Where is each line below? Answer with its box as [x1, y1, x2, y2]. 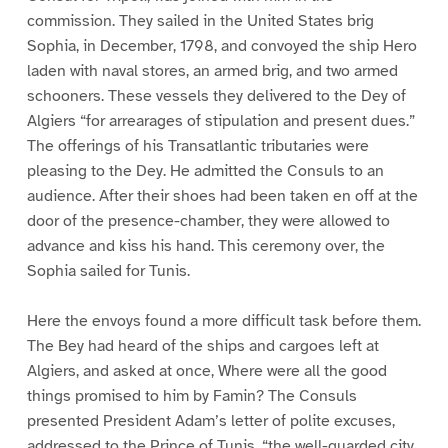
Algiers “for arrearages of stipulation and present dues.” [26, 110, 415, 131]
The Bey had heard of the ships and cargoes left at [26, 336, 379, 357]
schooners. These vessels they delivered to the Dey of [26, 85, 406, 106]
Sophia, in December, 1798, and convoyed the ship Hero [26, 35, 417, 56]
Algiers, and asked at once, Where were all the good [26, 361, 387, 382]
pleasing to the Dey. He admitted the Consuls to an [26, 160, 384, 181]
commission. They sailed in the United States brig [26, 10, 374, 31]
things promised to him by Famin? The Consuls [26, 386, 357, 407]
